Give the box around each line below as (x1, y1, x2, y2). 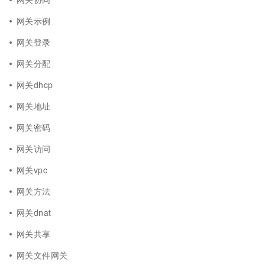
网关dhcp (17, 79, 53, 91)
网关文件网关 (17, 249, 68, 261)
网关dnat (17, 206, 51, 218)
